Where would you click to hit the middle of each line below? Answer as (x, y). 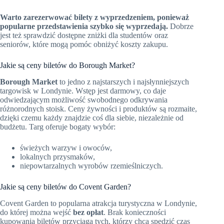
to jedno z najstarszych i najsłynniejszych (123, 82)
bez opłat (88, 212)
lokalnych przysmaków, (57, 157)
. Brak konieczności (135, 212)
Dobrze (181, 26)
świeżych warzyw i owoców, (66, 148)
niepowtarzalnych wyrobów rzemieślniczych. (91, 166)
